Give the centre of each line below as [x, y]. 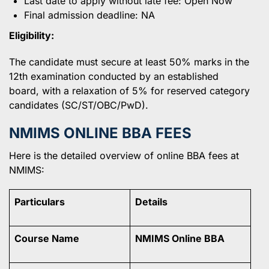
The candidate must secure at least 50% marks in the [129, 62]
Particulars [40, 201]
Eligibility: [32, 35]
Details [151, 201]
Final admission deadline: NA [89, 15]
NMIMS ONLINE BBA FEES [100, 133]
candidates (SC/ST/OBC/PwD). [79, 105]
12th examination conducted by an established [114, 76]
